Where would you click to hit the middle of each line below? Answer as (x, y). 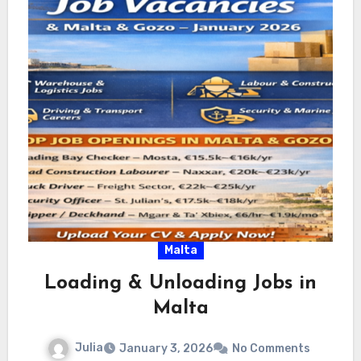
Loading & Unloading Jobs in (180, 283)
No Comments (271, 348)
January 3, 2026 (166, 348)
